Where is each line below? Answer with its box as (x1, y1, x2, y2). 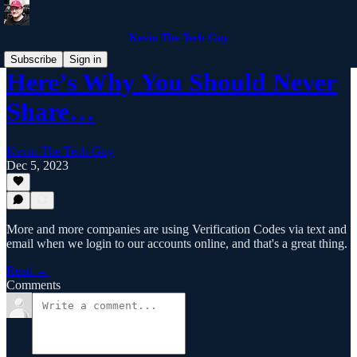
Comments (6, 278, 61, 292)
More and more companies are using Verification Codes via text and (6, 222, 347, 236)
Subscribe (10, 53, 57, 65)
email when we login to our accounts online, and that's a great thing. (6, 237, 347, 250)
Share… (6, 97, 95, 127)
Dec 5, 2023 (6, 158, 69, 172)
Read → (6, 264, 49, 277)
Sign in (69, 53, 101, 65)
